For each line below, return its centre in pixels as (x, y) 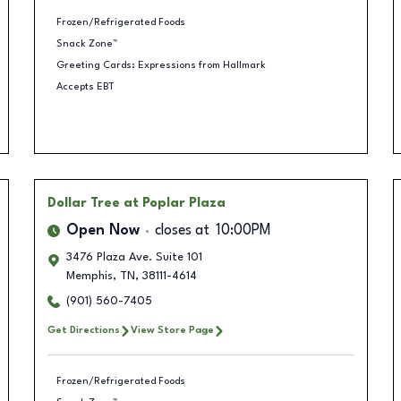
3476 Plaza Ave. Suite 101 (134, 257)
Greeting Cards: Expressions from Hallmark (161, 65)
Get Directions (83, 330)
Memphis (89, 276)
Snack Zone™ (87, 43)
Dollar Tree (83, 203)
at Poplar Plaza (174, 203)
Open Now (102, 231)
